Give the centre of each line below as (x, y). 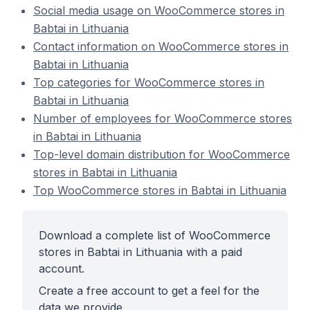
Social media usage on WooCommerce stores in (159, 10)
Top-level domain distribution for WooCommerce (162, 154)
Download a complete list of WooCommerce (155, 235)
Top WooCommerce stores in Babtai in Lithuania (160, 190)
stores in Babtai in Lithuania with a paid (140, 252)
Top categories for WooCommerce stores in (149, 82)
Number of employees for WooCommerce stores (163, 118)
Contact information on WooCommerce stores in (161, 46)
